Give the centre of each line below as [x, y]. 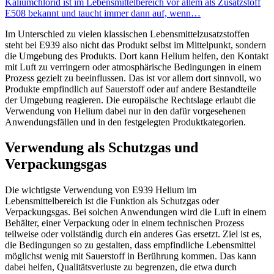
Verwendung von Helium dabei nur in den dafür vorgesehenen [125, 111]
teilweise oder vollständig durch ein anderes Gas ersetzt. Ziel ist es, [133, 234]
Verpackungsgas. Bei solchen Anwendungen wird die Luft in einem [135, 212]
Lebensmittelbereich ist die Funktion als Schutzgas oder [112, 201]
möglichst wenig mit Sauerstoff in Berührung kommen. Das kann [131, 256]
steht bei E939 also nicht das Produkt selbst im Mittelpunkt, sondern [135, 45]
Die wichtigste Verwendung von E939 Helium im [101, 190]
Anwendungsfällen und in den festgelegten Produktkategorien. [125, 122]
